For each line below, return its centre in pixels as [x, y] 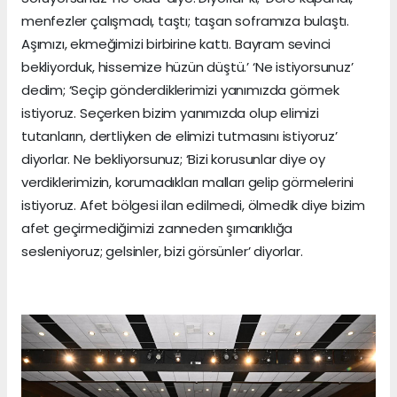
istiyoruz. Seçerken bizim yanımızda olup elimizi [170, 113]
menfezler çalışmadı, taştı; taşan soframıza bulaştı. [186, 20]
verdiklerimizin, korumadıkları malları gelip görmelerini [188, 182]
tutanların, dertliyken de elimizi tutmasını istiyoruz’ [179, 136]
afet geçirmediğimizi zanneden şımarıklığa [157, 228]
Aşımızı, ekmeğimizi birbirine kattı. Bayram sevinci [176, 43]
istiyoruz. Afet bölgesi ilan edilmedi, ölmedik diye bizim [194, 205]
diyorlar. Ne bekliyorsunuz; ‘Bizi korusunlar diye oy [174, 159]
